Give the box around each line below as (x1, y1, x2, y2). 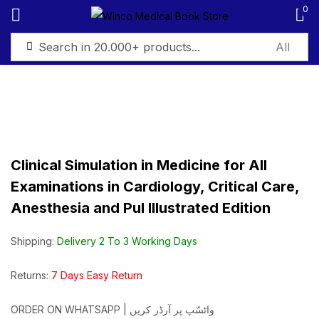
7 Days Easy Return (51, 269, 142, 281)
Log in (143, 200, 176, 214)
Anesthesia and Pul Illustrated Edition (11, 199, 271, 216)
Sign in (135, 31, 184, 51)
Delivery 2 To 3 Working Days (57, 235, 197, 247)
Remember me (61, 159, 140, 174)
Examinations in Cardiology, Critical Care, (11, 178, 299, 195)
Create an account (109, 246, 210, 260)
